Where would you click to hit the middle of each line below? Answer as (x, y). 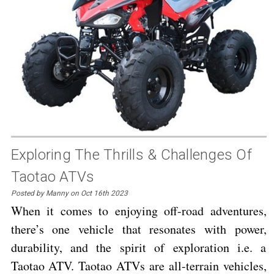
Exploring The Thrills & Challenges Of (131, 154)
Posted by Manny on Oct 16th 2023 (69, 193)
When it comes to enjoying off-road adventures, (139, 210)
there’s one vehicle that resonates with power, (139, 229)
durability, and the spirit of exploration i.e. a (139, 247)
